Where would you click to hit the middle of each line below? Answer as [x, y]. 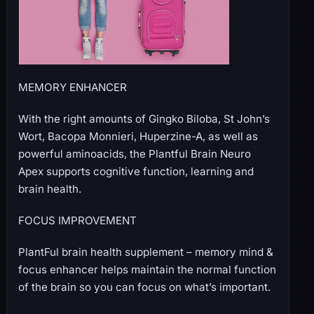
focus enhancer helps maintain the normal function [147, 269]
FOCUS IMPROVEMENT [77, 220]
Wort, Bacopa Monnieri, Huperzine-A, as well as [138, 136]
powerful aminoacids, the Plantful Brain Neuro [134, 153]
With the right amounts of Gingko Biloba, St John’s [144, 118]
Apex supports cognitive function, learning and [136, 171]
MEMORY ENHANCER [72, 87]
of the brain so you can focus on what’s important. [144, 287]
